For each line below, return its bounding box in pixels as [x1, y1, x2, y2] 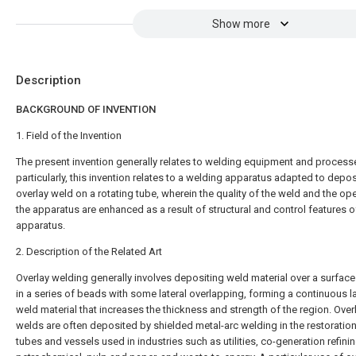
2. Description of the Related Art [16, 246, 162, 257]
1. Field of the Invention [16, 130, 122, 141]
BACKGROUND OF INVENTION [16, 103, 156, 115]
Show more [211, 17, 270, 30]
